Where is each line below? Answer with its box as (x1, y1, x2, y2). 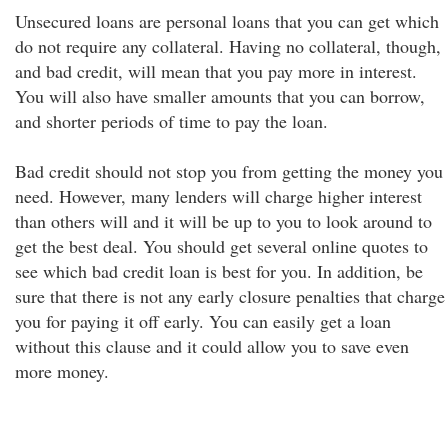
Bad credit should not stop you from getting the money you (15, 159, 443, 183)
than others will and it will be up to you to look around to (15, 209, 432, 233)
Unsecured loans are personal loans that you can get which (15, 9, 439, 33)
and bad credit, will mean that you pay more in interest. (15, 59, 417, 83)
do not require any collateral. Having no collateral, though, (15, 34, 441, 58)
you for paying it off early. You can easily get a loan (15, 309, 391, 333)
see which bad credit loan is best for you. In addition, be (15, 259, 423, 283)
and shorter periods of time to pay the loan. (15, 109, 328, 133)
